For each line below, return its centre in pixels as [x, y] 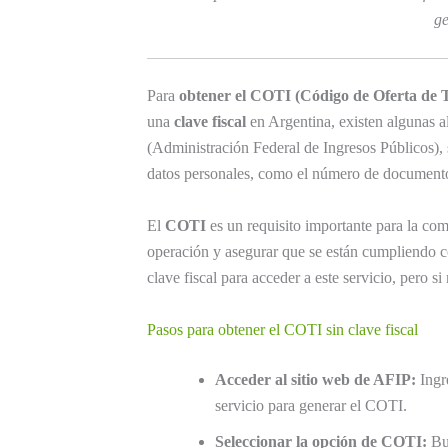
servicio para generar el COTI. [311, 405]
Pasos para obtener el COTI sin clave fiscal [282, 329]
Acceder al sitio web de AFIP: [315, 379]
